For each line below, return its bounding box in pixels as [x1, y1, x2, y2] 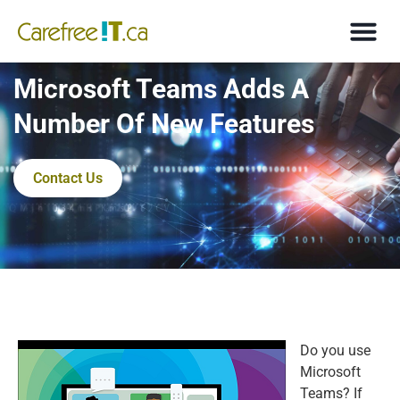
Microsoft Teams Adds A [13, 73, 309, 104]
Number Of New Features [13, 108, 314, 139]
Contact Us [33, 170, 103, 187]
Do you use [300, 342, 371, 359]
